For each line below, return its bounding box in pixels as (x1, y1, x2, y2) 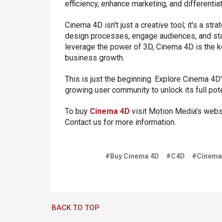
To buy (64, 107, 90, 116)
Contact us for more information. (64, 117, 176, 127)
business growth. (64, 53, 124, 63)
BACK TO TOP (52, 203, 100, 212)
